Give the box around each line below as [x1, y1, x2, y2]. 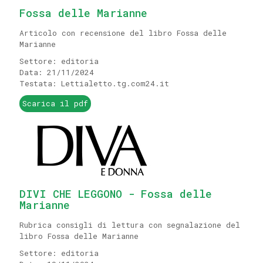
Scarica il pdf [22, 98, 88, 109]
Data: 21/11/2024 [19, 67, 94, 77]
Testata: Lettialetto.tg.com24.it [19, 78, 169, 89]
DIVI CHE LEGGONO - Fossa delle [19, 187, 212, 201]
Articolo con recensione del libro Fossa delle [19, 28, 227, 38]
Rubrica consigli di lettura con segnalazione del [19, 220, 240, 230]
